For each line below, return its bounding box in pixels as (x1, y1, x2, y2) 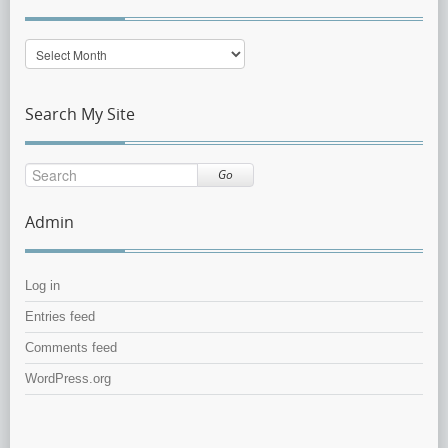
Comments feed (25, 340, 117, 356)
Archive (24, 60, 71, 77)
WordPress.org (25, 371, 111, 387)
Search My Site (25, 103, 135, 126)
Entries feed (25, 309, 95, 325)
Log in (25, 278, 60, 294)
